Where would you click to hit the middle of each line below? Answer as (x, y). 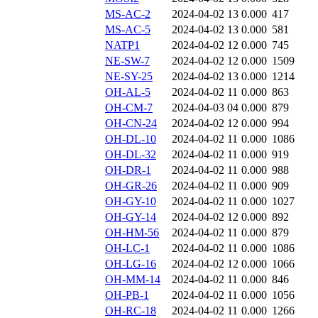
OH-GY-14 (131, 217)
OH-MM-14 (133, 280)
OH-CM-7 (129, 108)
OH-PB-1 (127, 295)
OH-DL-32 (131, 155)
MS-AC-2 (128, 14)
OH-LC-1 (127, 248)
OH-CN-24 (131, 124)
